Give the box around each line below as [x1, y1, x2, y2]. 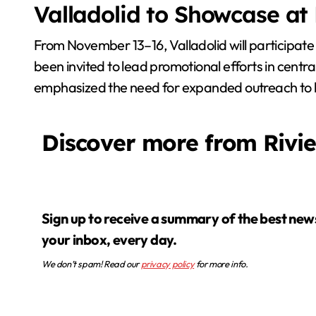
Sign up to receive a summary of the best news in [42, 209, 50, 227]
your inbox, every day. [42, 230, 177, 248]
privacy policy [140, 257, 195, 269]
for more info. [194, 257, 248, 269]
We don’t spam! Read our [42, 257, 141, 269]
